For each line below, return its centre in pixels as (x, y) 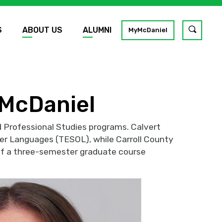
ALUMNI (97, 30)
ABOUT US (42, 30)
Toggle (206, 29)
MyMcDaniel (148, 30)
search (206, 44)
